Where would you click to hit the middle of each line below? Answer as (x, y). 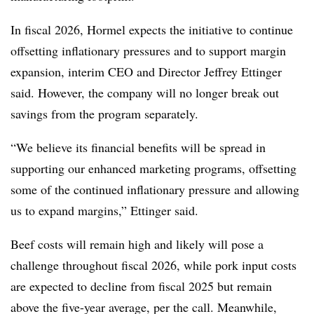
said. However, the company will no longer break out (145, 92)
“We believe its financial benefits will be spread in (138, 147)
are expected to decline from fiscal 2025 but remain (141, 286)
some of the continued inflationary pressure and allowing (155, 189)
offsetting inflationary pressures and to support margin (148, 50)
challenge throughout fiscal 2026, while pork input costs (153, 265)
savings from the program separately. (104, 113)
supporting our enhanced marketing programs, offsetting (153, 168)
